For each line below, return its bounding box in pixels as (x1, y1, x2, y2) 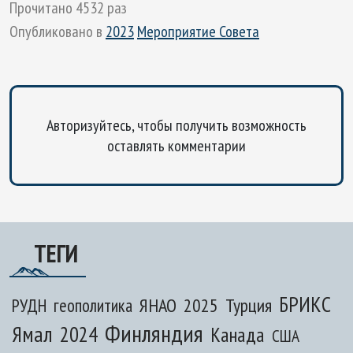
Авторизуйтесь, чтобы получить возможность (46, 114, 307, 136)
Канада (210, 321, 265, 347)
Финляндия (105, 317, 203, 348)
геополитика (54, 293, 132, 317)
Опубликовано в (9, 20, 106, 42)
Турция (225, 292, 272, 318)
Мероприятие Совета (137, 20, 259, 42)
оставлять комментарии (107, 135, 246, 156)
